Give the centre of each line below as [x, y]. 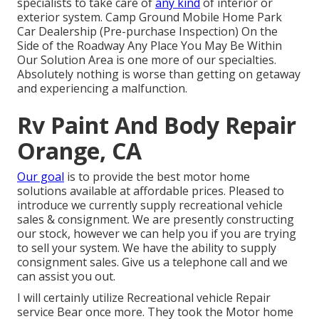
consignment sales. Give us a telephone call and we [152, 262]
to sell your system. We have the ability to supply [147, 248]
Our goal [41, 177]
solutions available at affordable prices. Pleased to [151, 191]
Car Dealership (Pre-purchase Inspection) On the [147, 32]
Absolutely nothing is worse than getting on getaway [159, 74]
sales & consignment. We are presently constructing [156, 220]
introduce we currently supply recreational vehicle [150, 205]
